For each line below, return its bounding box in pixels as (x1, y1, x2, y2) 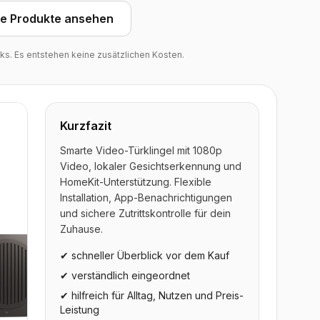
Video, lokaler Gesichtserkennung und (60, 160, 241, 172)
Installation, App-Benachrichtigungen (60, 191, 232, 204)
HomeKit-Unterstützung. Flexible (60, 176, 211, 188)
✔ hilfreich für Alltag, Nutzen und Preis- (60, 289, 244, 301)
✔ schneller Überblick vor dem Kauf (60, 249, 229, 261)
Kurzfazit (60, 119, 111, 133)
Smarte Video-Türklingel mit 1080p (60, 144, 222, 156)
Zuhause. (60, 223, 103, 235)
